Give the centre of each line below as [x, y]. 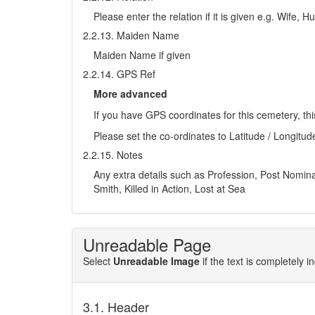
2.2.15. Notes [113, 155]
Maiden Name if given [142, 55]
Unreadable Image [156, 261]
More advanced [130, 94]
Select [98, 261]
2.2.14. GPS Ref [119, 74]
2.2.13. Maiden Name [131, 35]
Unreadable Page [147, 244]
